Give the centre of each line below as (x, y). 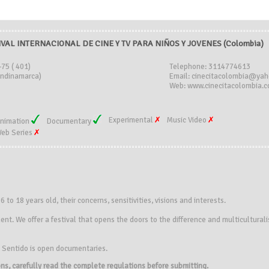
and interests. (203, 201)
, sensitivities (129, 201)
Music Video (188, 120)
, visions (165, 201)
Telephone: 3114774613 (210, 67)
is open (43, 249)
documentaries (81, 249)
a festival (61, 220)
